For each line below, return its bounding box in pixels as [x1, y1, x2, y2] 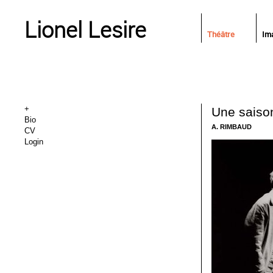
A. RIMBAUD [211, 123, 252, 130]
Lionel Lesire [24, 15, 146, 44]
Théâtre [207, 29, 235, 40]
